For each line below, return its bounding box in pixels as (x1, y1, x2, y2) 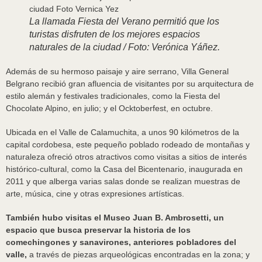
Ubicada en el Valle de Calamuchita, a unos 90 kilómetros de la (6, 127, 239, 137)
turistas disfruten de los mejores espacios (29, 29, 200, 39)
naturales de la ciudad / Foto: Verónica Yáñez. (29, 42, 220, 52)
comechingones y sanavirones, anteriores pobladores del (6, 237, 236, 247)
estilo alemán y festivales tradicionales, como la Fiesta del (6, 91, 220, 101)
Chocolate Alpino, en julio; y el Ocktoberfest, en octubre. (6, 104, 213, 113)
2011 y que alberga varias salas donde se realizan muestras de (6, 177, 240, 186)
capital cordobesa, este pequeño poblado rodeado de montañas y (6, 140, 250, 149)
